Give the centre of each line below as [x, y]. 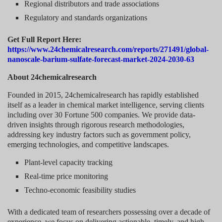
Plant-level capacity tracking [69, 162]
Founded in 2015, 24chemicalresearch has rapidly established [103, 95]
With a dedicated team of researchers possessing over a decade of [109, 212]
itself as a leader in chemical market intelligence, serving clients [106, 105]
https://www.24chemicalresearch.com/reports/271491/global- [108, 49]
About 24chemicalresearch [52, 77]
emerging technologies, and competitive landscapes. [88, 144]
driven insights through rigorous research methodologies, [96, 124]
